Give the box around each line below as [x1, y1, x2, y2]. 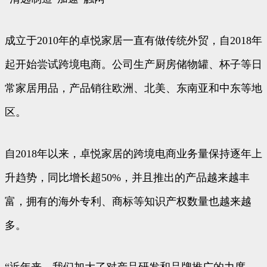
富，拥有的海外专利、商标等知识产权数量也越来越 [5, 195, 252, 207]
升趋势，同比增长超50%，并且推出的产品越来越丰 [5, 171, 250, 184]
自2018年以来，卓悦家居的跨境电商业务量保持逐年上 [5, 147, 262, 160]
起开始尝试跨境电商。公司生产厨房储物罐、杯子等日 [5, 58, 262, 70]
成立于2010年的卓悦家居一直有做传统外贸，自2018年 [5, 34, 262, 46]
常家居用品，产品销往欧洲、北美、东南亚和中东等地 [5, 82, 262, 94]
